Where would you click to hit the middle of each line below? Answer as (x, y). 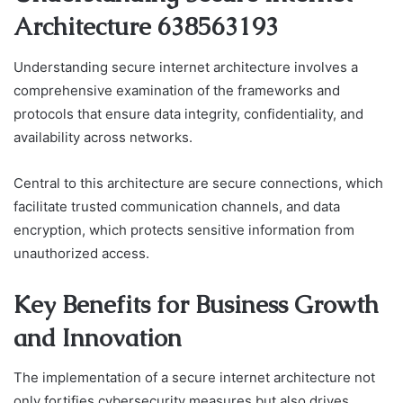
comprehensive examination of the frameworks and (177, 90)
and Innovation (98, 337)
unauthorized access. (81, 253)
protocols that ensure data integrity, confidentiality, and (188, 113)
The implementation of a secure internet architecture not (194, 378)
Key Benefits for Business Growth (196, 304)
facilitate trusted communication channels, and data (177, 206)
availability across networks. (103, 137)
